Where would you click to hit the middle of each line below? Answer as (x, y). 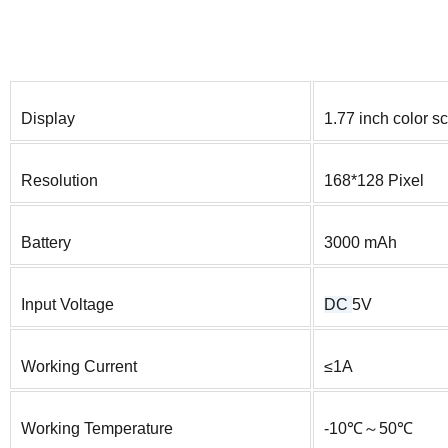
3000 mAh (360, 243)
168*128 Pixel (374, 181)
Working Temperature (97, 429)
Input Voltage (67, 305)
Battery (46, 243)
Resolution (59, 181)
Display (48, 119)
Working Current (79, 367)
